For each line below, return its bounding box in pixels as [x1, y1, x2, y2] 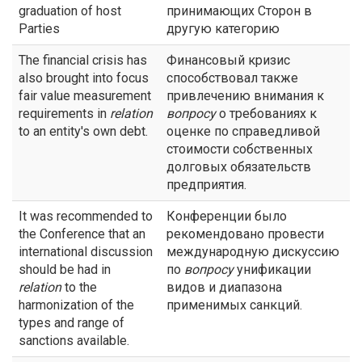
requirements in [19, 106, 110, 121]
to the [61, 280, 97, 295]
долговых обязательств [166, 159, 311, 175]
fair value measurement [19, 88, 151, 103]
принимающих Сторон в [166, 3, 312, 19]
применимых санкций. [166, 297, 302, 313]
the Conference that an [19, 226, 145, 242]
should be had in [19, 262, 111, 277]
